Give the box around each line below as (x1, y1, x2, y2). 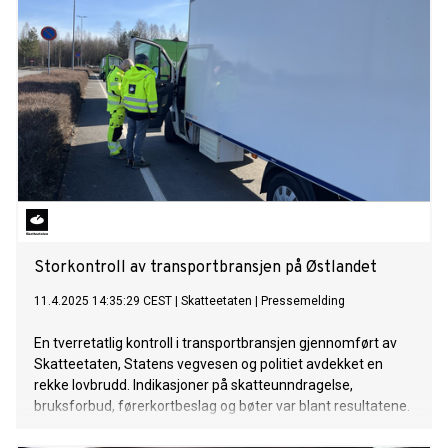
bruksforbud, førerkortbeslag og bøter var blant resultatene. (34, 398, 410, 415)
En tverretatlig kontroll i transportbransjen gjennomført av (34, 335, 397, 352)
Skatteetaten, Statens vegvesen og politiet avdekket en (34, 356, 383, 373)
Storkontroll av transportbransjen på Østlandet (34, 258, 377, 279)
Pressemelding (261, 294, 345, 309)
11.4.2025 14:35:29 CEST (34, 294, 172, 309)
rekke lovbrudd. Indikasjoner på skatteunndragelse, (34, 377, 353, 394)
